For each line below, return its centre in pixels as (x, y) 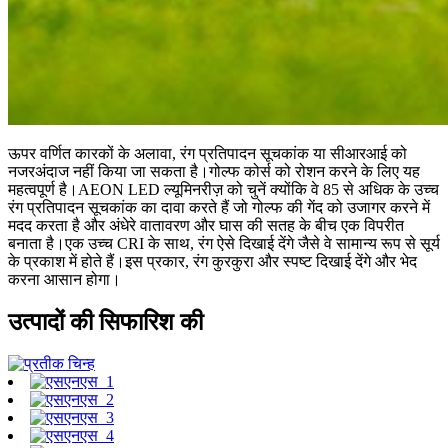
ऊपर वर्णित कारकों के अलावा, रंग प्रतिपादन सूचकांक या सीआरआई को (207, 153)
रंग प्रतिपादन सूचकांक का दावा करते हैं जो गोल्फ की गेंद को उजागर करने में (219, 207)
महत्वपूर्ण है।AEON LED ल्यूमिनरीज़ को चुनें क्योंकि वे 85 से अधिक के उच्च (223, 189)
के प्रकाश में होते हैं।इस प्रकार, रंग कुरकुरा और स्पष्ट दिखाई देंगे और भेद (212, 261)
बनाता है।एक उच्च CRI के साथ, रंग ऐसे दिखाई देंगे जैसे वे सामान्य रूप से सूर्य (224, 243)
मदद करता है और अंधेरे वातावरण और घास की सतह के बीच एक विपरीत (206, 225)
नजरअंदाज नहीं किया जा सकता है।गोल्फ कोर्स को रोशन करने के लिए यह (214, 171)
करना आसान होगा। (64, 279)
